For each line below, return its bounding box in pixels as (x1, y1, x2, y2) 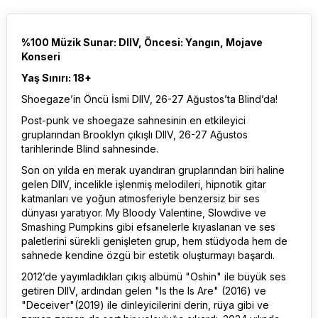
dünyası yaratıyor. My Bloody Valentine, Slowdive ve (21, 207, 266, 219)
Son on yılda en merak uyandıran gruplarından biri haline (21, 164, 285, 176)
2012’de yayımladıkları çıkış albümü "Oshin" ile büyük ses (21, 270, 286, 283)
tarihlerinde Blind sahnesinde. (21, 143, 158, 155)
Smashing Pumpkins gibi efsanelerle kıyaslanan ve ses (21, 221, 275, 233)
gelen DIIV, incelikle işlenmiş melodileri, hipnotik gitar (21, 178, 266, 190)
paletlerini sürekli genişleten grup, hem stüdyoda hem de (21, 235, 287, 247)
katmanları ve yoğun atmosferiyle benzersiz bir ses (21, 192, 260, 204)
